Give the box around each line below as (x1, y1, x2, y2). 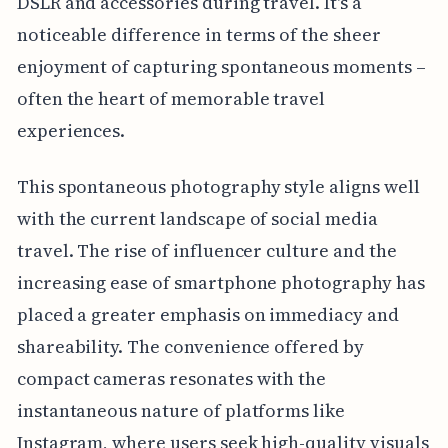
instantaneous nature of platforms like (16, 397, 345, 423)
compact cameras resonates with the (16, 365, 327, 391)
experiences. (16, 117, 126, 143)
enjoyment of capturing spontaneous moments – (16, 53, 426, 79)
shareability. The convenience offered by (16, 333, 364, 359)
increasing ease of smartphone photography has (16, 269, 425, 295)
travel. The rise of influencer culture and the (16, 237, 397, 263)
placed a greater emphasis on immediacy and (16, 301, 399, 327)
